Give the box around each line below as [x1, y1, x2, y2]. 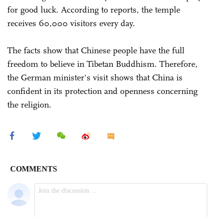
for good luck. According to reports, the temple [7, 4, 180, 15]
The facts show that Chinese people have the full [7, 45, 185, 56]
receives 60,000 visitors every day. [7, 17, 138, 29]
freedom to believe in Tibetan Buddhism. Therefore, [7, 58, 198, 69]
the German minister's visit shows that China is [7, 72, 183, 83]
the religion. [7, 99, 51, 110]
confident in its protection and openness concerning [7, 85, 198, 96]
